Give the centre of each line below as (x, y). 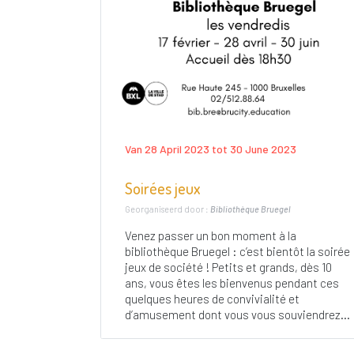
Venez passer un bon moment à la (211, 236)
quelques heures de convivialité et (212, 299)
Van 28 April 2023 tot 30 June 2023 (211, 149)
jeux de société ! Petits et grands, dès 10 (228, 267)
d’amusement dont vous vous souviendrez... (237, 315)
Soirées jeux (163, 188)
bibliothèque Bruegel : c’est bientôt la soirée (237, 252)
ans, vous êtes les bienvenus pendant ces (232, 283)
